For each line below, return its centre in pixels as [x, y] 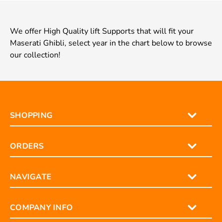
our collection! [35, 55]
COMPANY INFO [41, 208]
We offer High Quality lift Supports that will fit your [102, 31]
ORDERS [27, 146]
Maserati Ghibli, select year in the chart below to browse [111, 43]
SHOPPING [31, 115]
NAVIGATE [31, 177]
